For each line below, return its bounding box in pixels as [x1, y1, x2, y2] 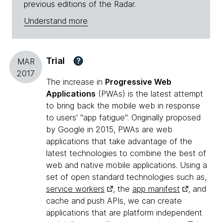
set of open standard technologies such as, [46, 172, 207, 182]
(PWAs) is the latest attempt [96, 89, 203, 99]
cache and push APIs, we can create [46, 196, 182, 206]
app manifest [132, 184, 180, 194]
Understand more [24, 16, 88, 26]
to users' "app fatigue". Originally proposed [46, 112, 201, 123]
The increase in [46, 77, 105, 87]
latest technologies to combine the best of [46, 148, 206, 159]
